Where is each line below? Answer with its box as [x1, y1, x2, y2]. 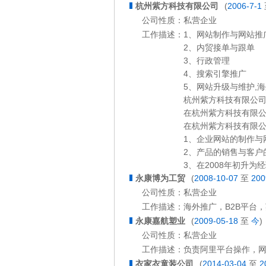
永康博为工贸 [135, 173, 185, 183]
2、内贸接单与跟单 [183, 43, 255, 52]
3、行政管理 [183, 56, 230, 65]
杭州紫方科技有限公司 [135, 1, 218, 11]
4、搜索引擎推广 [183, 69, 246, 78]
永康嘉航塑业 [135, 216, 185, 226]
